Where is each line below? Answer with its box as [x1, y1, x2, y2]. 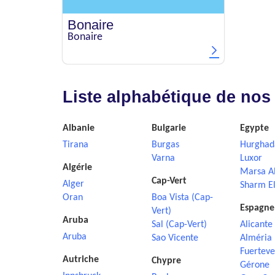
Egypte [240, 123, 269, 133]
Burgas [151, 140, 179, 150]
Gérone [240, 260, 269, 270]
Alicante [240, 220, 273, 230]
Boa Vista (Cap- [151, 193, 213, 203]
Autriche [63, 255, 99, 265]
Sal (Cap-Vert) [151, 220, 207, 230]
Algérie [63, 163, 92, 172]
